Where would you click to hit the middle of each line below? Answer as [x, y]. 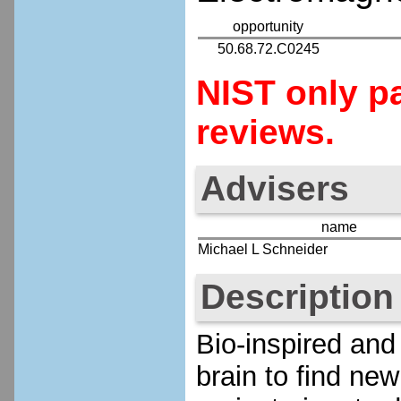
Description [297, 297]
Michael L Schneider [262, 250]
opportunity [269, 26]
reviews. [265, 132]
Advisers [274, 189]
